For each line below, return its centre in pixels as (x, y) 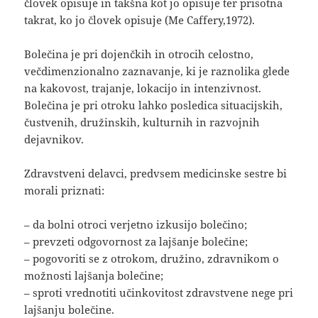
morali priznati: (65, 191)
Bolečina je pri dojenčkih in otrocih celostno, (139, 54)
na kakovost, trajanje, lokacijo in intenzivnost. (143, 88)
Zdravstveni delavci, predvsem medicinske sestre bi (156, 174)
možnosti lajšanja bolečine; (94, 276)
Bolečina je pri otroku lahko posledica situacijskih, (154, 105)
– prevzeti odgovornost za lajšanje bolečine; (136, 242)
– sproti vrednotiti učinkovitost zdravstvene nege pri (159, 293)
